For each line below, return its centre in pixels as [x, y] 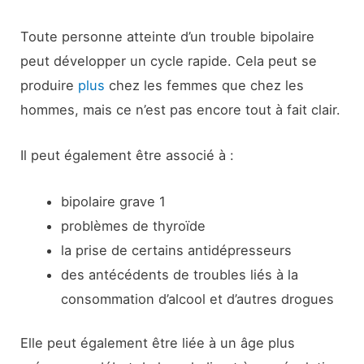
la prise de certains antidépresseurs [176, 250]
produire [50, 86]
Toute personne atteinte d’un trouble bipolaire [168, 37]
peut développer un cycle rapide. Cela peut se [169, 61]
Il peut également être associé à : [128, 156]
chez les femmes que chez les [205, 86]
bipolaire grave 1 [113, 201]
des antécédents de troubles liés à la [179, 274]
